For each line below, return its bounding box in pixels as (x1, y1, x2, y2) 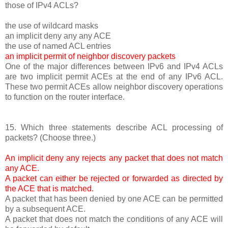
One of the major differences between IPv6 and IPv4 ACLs (5, 62, 223, 71)
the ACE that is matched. (5, 184, 94, 193)
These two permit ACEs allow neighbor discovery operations (5, 82, 223, 91)
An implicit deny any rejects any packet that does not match (5, 153, 223, 162)
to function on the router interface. (5, 92, 125, 101)
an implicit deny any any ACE (5, 31, 111, 40)
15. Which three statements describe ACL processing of (5, 123, 223, 132)
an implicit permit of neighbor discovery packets (5, 51, 176, 61)
